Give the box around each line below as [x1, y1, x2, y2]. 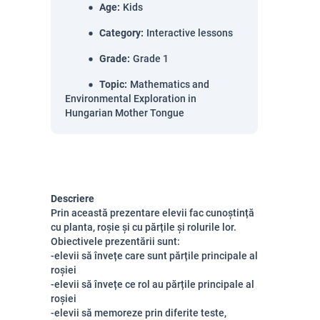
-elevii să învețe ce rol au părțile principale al [51, 279, 254, 290]
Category [99, 27, 141, 39]
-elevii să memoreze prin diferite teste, [51, 307, 226, 319]
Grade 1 [133, 53, 169, 64]
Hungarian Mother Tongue [65, 107, 184, 119]
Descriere [51, 193, 94, 204]
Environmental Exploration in [65, 93, 196, 104]
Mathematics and [130, 79, 209, 90]
